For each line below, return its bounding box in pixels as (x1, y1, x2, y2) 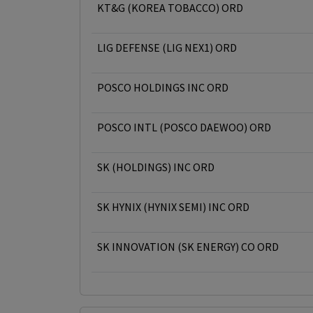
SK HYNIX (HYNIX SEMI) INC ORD (97, 200, 249, 214)
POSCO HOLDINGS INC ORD (97, 80, 228, 94)
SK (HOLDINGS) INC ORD (97, 160, 214, 174)
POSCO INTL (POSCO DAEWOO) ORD (97, 120, 271, 134)
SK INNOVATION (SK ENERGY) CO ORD (97, 240, 279, 254)
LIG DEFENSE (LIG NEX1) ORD (97, 41, 237, 54)
